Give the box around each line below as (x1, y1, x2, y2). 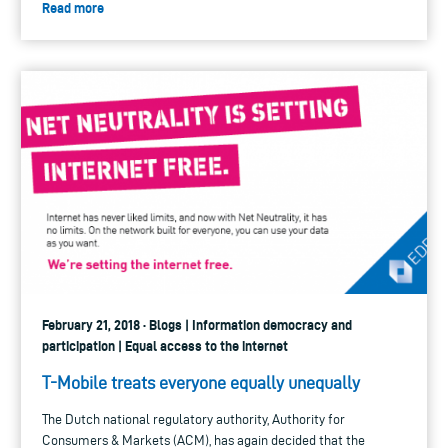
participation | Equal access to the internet (42, 337, 288, 354)
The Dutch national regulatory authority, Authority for (42, 411, 345, 427)
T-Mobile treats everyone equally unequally (42, 372, 360, 392)
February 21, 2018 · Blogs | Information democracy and (42, 316, 352, 333)
